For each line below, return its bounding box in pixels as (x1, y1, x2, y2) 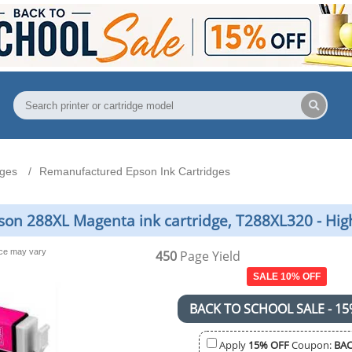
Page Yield (176, 247, 240, 265)
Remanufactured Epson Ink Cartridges (39, 165, 230, 178)
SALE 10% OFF (253, 270, 321, 282)
